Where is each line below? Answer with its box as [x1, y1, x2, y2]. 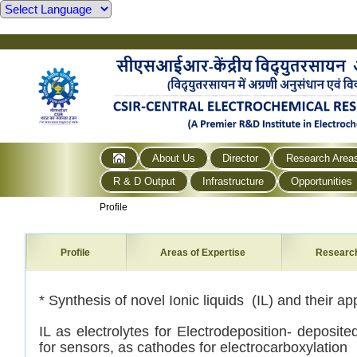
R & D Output [113, 175, 176, 187]
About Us [152, 151, 196, 164]
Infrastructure [202, 175, 265, 187]
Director [222, 151, 259, 164]
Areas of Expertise [160, 247, 246, 259]
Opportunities [291, 175, 353, 187]
